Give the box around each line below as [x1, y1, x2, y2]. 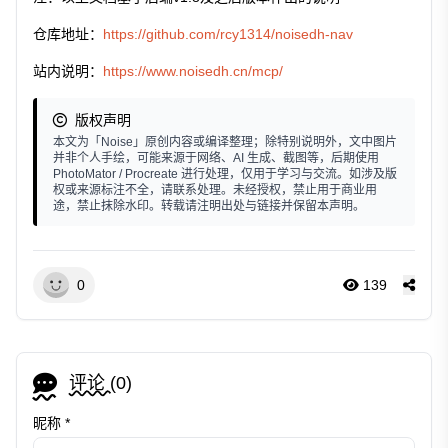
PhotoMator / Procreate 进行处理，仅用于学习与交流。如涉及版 [53, 167, 397, 182]
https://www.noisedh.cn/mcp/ [103, 63, 283, 80]
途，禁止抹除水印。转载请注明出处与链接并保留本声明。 [53, 199, 365, 214]
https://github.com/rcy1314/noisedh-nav [103, 26, 353, 43]
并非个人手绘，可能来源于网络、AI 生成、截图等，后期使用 [53, 151, 379, 166]
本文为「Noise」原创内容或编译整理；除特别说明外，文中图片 [53, 135, 397, 150]
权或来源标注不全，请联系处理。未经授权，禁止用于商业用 [53, 183, 377, 198]
